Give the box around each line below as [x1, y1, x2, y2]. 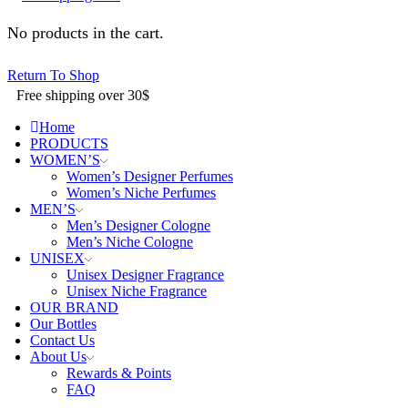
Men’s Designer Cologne [66, 217, 210, 233]
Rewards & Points [66, 364, 171, 381]
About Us [30, 348, 87, 364]
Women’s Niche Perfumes [66, 184, 216, 200]
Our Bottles [30, 315, 97, 331]
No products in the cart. [7, 23, 164, 42]
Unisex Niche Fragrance [66, 282, 207, 299]
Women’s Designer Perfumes [66, 168, 233, 184]
